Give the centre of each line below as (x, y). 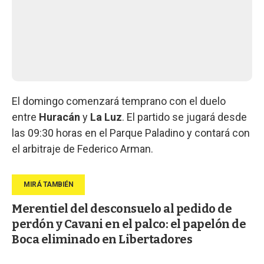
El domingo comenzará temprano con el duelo (119, 101)
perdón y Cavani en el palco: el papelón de (129, 224)
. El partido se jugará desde (184, 117)
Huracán (60, 117)
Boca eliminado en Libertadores (102, 239)
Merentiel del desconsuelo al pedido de (122, 208)
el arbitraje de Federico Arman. (82, 148)
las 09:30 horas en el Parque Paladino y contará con (131, 133)
